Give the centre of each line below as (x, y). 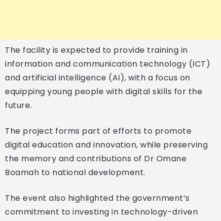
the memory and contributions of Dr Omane (96, 158)
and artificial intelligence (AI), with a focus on (98, 77)
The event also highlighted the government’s (97, 198)
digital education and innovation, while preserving (106, 145)
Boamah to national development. (75, 172)
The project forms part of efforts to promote (98, 131)
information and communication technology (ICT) (108, 64)
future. (18, 105)
